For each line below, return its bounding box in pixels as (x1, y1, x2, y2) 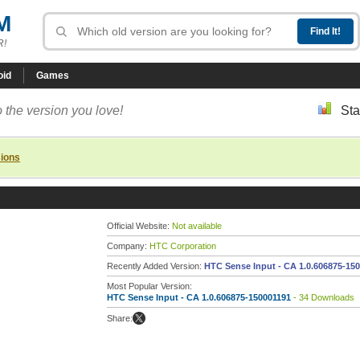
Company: (107, 241, 149, 251)
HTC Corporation (149, 241, 216, 251)
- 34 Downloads (291, 292, 354, 302)
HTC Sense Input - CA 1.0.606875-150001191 (107, 292, 291, 302)
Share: (107, 313, 133, 323)
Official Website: (107, 221, 172, 231)
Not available (172, 221, 222, 231)
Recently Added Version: (107, 261, 204, 271)
